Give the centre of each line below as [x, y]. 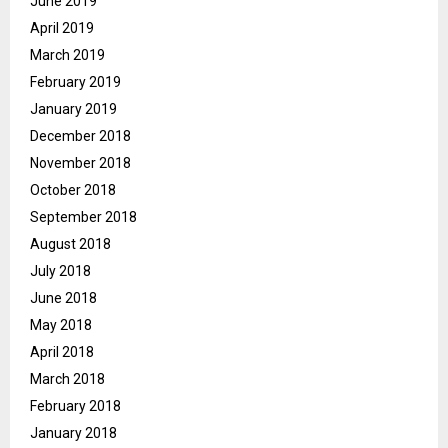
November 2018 [80, 163]
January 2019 [73, 109]
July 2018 [60, 271]
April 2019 [62, 28]
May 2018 [61, 325]
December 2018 [80, 136]
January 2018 [73, 433]
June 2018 [63, 298]
